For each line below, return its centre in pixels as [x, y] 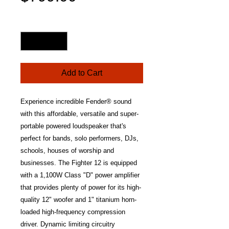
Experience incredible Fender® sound [76, 101]
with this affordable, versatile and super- [79, 114]
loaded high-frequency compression [73, 212]
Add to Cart [82, 73]
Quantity [34, 22]
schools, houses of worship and [67, 151]
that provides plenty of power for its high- [81, 187]
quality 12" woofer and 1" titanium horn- [78, 200]
